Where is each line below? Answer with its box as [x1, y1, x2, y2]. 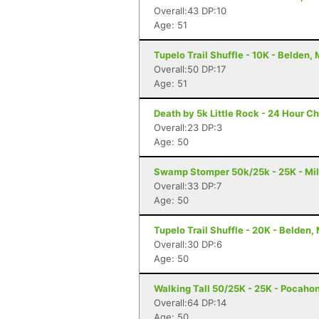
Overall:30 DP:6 [154, 239, 222, 250]
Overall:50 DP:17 [154, 63, 226, 75]
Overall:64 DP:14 [154, 297, 226, 308]
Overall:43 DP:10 [154, 5, 226, 16]
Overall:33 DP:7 [154, 180, 221, 192]
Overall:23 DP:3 [154, 122, 222, 133]
